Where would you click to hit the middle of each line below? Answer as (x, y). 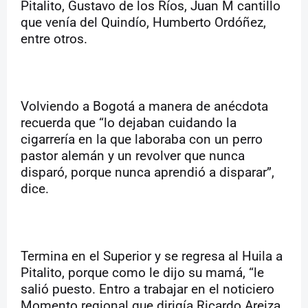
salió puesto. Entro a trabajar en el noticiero (147, 290)
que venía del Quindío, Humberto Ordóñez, (143, 23)
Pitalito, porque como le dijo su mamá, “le (142, 273)
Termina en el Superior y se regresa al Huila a (152, 257)
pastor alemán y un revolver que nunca (133, 156)
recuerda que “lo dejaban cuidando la (129, 123)
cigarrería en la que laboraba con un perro (142, 140)
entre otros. (54, 40)
